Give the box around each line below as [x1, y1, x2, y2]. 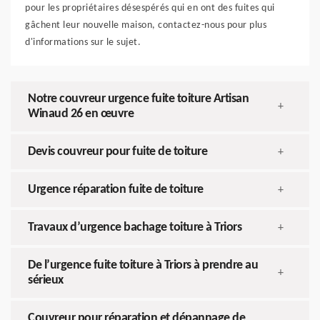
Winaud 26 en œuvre [28, 107, 134, 121]
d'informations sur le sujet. [25, 37, 141, 49]
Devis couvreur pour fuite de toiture [28, 145, 207, 159]
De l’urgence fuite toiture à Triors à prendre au [28, 259, 258, 273]
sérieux [28, 274, 64, 288]
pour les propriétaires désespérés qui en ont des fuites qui [25, 3, 275, 14]
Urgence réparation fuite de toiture [28, 183, 204, 197]
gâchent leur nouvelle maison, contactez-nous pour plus [25, 20, 266, 31]
